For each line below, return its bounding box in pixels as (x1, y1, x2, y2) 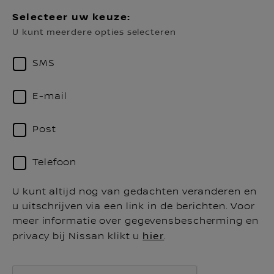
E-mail (32, 91, 67, 102)
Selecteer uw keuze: (12, 12, 131, 23)
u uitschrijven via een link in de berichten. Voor (12, 201, 256, 212)
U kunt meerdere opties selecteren (12, 28, 176, 37)
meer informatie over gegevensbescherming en (12, 215, 259, 227)
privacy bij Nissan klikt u (12, 231, 143, 242)
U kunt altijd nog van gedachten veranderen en (12, 186, 257, 198)
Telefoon (32, 157, 77, 168)
